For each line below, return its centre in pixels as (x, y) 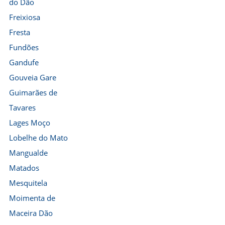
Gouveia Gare (33, 77)
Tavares (22, 107)
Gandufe (24, 62)
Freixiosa (25, 17)
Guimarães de (33, 92)
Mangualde (28, 153)
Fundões (24, 47)
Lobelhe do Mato (38, 138)
